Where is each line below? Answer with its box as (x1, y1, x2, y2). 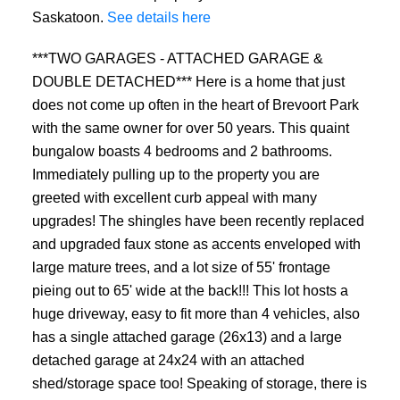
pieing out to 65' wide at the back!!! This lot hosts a (31, 281, 348, 298)
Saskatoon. (31, 9, 107, 26)
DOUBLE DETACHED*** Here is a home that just (31, 72, 345, 89)
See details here (106, 9, 211, 26)
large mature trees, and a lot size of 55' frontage (31, 258, 330, 275)
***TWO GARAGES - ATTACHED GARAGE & (31, 49, 323, 66)
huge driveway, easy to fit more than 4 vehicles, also (31, 304, 360, 321)
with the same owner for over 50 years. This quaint (31, 119, 349, 136)
